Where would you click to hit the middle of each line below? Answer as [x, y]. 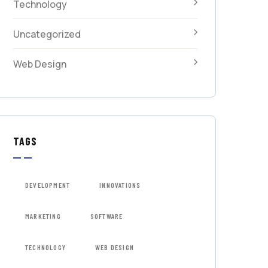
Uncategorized [47, 34]
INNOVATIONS [120, 185]
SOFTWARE [106, 216]
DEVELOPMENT [48, 185]
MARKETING [43, 216]
